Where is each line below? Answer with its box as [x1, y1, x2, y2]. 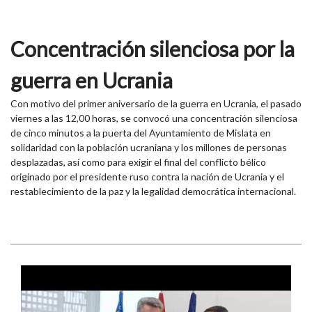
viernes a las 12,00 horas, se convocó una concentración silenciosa [10, 111, 297, 124]
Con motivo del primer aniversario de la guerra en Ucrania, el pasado [10, 97, 302, 109]
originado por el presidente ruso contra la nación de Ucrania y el [10, 170, 284, 182]
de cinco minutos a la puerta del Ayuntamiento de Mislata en [10, 126, 271, 139]
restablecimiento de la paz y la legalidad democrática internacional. [10, 185, 296, 197]
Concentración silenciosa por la [10, 36, 295, 61]
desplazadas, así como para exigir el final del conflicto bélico [10, 155, 266, 168]
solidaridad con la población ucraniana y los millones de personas [10, 141, 287, 153]
